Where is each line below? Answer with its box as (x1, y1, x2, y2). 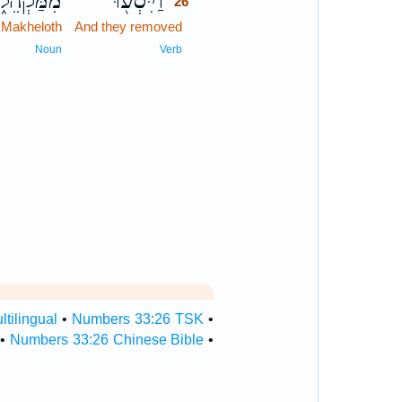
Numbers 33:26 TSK (72, 311, 205, 327)
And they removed (74, 19, 183, 34)
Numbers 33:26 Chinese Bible (10, 332, 205, 347)
